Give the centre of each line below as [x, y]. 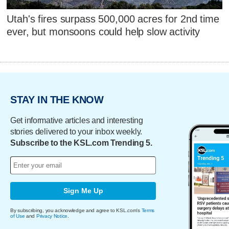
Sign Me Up [83, 191]
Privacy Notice [52, 216]
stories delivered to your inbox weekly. [76, 131]
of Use [18, 216]
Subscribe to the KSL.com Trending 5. [81, 143]
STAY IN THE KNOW [57, 99]
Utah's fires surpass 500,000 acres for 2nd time [113, 19]
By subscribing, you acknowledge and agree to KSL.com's [76, 210]
